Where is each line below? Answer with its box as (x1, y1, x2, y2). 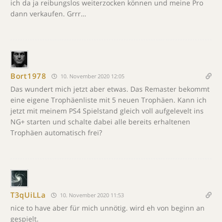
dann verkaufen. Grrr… (10, 8, 86, 18)
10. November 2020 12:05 (58, 72, 124, 80)
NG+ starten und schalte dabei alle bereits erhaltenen (10, 116, 190, 126)
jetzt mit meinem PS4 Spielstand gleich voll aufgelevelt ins (10, 106, 204, 115)
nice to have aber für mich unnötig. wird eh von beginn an (10, 203, 205, 213)
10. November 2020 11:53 (58, 191, 124, 199)
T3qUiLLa (10, 190, 46, 200)
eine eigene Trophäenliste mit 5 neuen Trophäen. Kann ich (10, 95, 207, 105)
